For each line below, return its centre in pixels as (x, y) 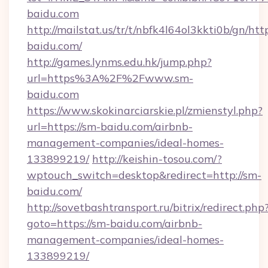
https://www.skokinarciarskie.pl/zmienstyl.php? (145, 110)
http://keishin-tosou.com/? (157, 159)
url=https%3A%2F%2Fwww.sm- (110, 78)
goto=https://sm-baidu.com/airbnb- (115, 223)
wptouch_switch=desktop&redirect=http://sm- (144, 175)
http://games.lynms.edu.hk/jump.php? (119, 62)
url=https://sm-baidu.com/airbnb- (110, 127)
